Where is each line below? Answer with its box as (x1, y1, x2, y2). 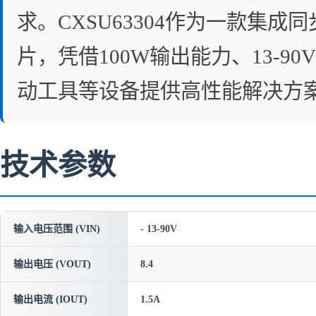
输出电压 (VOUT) (13, 259, 91, 269)
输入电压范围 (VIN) (13, 224, 100, 234)
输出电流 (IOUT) (13, 294, 87, 305)
